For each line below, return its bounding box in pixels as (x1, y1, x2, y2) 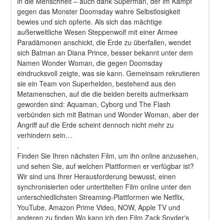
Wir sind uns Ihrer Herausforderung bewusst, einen (17, 171, 176, 181)
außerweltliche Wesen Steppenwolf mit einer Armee (17, 27, 178, 37)
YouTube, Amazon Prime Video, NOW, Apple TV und (17, 202, 181, 212)
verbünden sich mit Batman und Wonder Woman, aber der (17, 109, 199, 119)
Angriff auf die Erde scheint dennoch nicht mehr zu (17, 119, 174, 130)
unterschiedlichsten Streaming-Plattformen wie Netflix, (17, 192, 185, 202)
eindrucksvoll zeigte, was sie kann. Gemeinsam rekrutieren (17, 68, 200, 78)
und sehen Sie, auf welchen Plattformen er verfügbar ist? (17, 161, 194, 171)
